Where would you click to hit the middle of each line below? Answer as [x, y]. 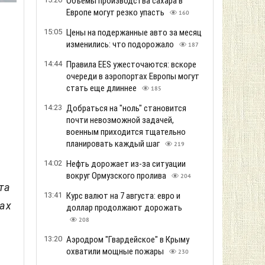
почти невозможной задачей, [120, 120]
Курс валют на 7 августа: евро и [123, 196]
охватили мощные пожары [116, 251]
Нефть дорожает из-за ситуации [126, 164]
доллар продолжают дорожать [124, 208]
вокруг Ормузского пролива [117, 176]
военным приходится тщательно [126, 132]
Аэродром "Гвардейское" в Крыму [128, 240]
